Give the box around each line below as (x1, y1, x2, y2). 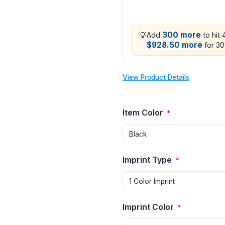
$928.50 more (147, 40, 202, 50)
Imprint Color (123, 202, 176, 212)
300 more (162, 30, 201, 40)
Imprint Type (123, 155, 174, 165)
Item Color (123, 107, 165, 118)
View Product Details (123, 73, 189, 82)
